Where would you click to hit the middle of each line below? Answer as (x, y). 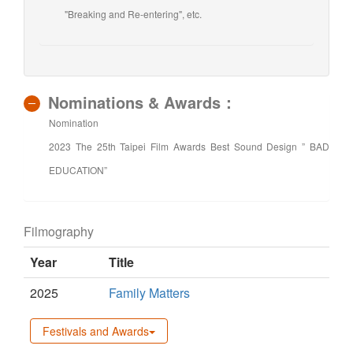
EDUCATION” (78, 169)
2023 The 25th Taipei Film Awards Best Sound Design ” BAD (189, 146)
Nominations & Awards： (142, 102)
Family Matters (149, 292)
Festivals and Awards (96, 331)
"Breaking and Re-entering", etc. (133, 13)
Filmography (59, 231)
